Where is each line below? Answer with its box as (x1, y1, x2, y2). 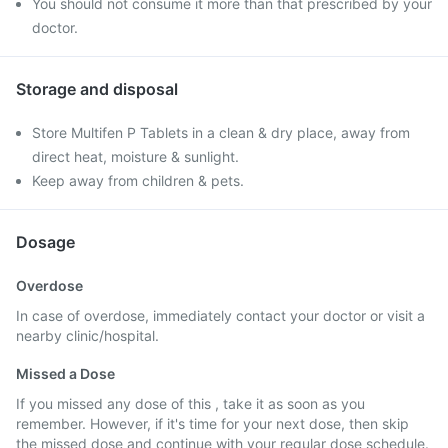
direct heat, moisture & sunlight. (32, 148, 239, 165)
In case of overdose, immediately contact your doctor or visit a (16, 307, 425, 324)
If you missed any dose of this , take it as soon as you (16, 395, 365, 412)
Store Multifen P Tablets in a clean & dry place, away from (32, 124, 410, 141)
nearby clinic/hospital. (16, 327, 159, 344)
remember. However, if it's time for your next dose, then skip (16, 415, 409, 432)
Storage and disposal (16, 79, 178, 99)
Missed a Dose (16, 365, 115, 382)
